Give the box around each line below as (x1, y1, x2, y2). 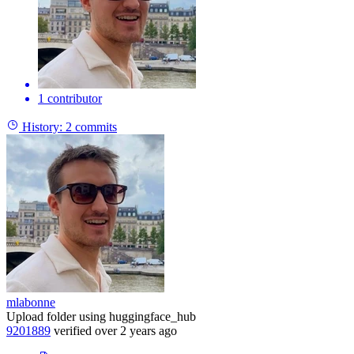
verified (54, 323, 92, 337)
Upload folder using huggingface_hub (6, 309, 196, 323)
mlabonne (6, 295, 55, 309)
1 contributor (38, 91, 102, 105)
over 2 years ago (95, 323, 177, 337)
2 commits (66, 119, 117, 134)
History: (22, 119, 62, 134)
